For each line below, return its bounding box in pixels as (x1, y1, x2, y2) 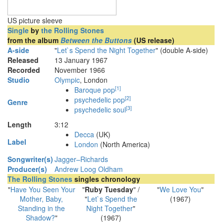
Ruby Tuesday (84, 184, 133, 194)
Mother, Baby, (20, 194, 63, 204)
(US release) (134, 35, 174, 45)
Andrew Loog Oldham (55, 164, 123, 174)
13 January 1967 (55, 55, 108, 65)
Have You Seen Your (10, 184, 75, 194)
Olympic (55, 75, 80, 85)
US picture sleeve (7, 15, 62, 25)
